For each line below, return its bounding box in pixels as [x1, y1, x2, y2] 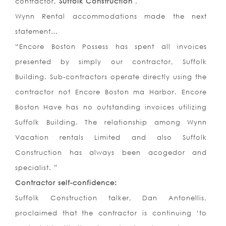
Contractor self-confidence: [15, 179, 117, 187]
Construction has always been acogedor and [15, 148, 207, 157]
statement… [15, 27, 58, 36]
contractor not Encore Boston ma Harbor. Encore [15, 88, 207, 96]
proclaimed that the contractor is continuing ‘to [15, 209, 207, 217]
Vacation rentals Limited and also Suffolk [15, 133, 207, 142]
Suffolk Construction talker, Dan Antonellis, [15, 194, 207, 202]
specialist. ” [15, 163, 58, 172]
